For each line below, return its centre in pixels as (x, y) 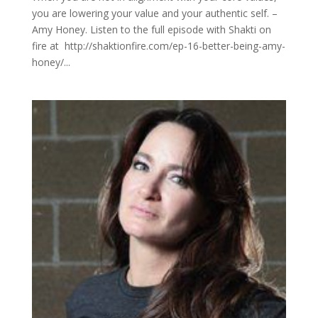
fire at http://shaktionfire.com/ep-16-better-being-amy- (158, 46)
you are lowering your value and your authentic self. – (154, 13)
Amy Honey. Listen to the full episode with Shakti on (151, 29)
